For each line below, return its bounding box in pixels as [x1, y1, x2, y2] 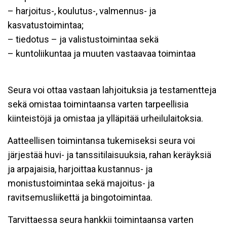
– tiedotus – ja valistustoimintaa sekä [8, 34, 159, 45]
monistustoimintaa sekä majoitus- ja [8, 178, 155, 188]
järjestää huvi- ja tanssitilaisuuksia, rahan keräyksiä [8, 149, 211, 160]
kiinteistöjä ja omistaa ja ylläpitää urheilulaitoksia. [8, 113, 203, 124]
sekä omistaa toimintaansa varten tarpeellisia [8, 99, 188, 109]
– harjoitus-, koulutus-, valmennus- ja [8, 6, 156, 16]
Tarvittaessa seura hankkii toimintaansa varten [8, 214, 194, 225]
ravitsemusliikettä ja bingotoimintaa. [8, 192, 153, 203]
